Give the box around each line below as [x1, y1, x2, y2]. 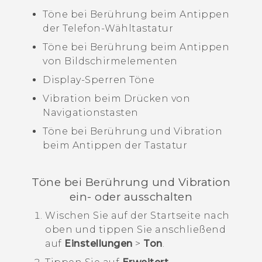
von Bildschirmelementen [43, 56, 178, 67]
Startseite [150, 209, 201, 221]
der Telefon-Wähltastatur [43, 23, 173, 35]
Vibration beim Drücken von [43, 93, 190, 105]
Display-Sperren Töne [43, 74, 154, 86]
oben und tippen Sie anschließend [45, 223, 226, 235]
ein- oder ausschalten [69, 189, 193, 204]
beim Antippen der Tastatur [43, 140, 187, 151]
